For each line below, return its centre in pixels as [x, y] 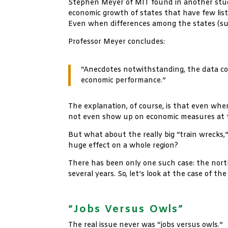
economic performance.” [124, 81]
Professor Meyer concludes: [117, 42]
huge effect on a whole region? [123, 146]
